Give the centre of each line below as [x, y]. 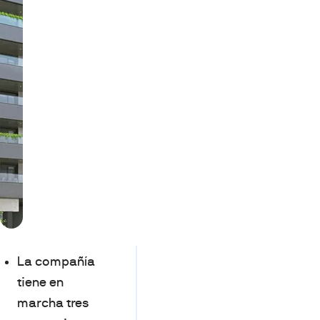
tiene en [40, 282]
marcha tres [53, 303]
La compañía [56, 261]
